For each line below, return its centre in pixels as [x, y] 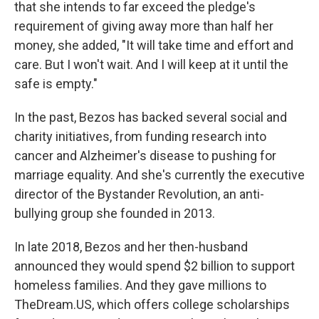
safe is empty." [56, 84]
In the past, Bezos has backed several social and [151, 117]
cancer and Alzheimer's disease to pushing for [145, 156]
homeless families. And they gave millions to [140, 286]
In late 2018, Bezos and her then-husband [131, 247]
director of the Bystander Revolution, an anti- [139, 194]
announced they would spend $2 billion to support [155, 266]
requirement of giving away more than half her [144, 26]
